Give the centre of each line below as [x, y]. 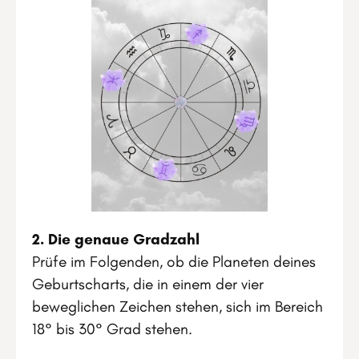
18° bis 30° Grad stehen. [112, 329]
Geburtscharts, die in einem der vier [148, 284]
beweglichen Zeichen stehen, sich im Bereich [177, 306]
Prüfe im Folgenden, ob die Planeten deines [174, 261]
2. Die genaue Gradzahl [116, 239]
